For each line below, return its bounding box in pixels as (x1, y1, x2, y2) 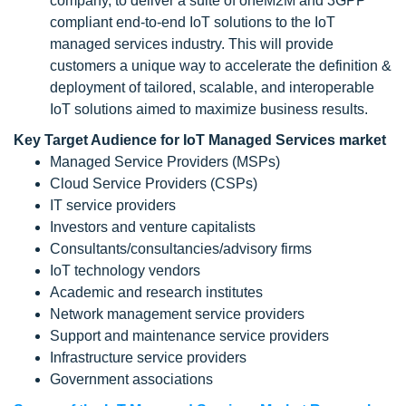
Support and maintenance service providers (50, 327, 329, 343)
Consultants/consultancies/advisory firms (50, 240, 312, 256)
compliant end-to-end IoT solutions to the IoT (50, 14, 335, 30)
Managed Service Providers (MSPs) (50, 153, 280, 169)
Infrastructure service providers (50, 349, 246, 365)
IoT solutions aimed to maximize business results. (50, 101, 368, 117)
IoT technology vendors (50, 262, 200, 278)
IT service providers (50, 197, 176, 213)
